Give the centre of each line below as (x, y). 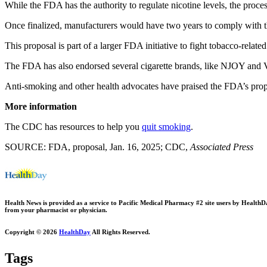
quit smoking (166, 127)
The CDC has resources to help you (73, 127)
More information (41, 107)
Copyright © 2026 (32, 232)
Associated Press (222, 147)
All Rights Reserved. (120, 232)
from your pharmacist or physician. (56, 210)
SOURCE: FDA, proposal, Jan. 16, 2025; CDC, (97, 147)
